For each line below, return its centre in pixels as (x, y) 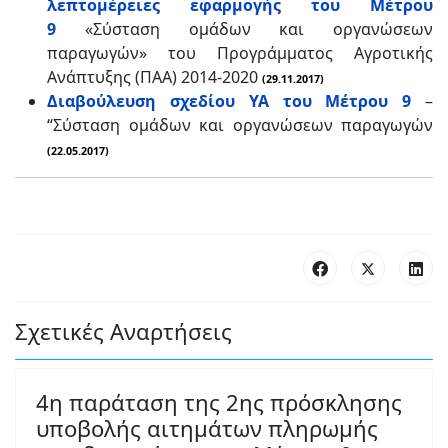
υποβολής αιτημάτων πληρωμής (207, 428)
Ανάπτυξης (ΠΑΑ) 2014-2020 (154, 77)
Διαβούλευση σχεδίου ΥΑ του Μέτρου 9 (229, 101)
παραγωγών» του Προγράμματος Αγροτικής (240, 53)
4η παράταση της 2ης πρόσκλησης (219, 402)
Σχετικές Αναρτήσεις (123, 331)
